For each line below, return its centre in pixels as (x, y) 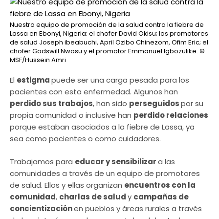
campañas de (161, 197)
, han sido (111, 104)
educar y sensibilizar (116, 161)
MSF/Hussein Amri (38, 60)
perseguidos (155, 104)
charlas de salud (93, 197)
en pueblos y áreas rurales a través (138, 208)
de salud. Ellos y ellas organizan (67, 185)
